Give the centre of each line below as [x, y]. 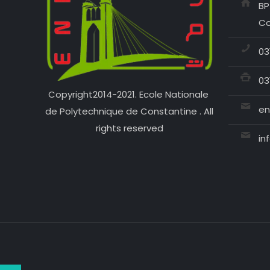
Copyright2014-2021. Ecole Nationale [129, 94]
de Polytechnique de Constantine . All [129, 111]
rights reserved [129, 128]
